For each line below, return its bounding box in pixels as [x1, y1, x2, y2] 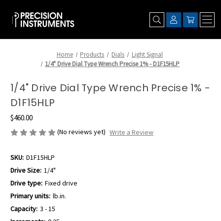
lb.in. [52, 191, 66, 201]
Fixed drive [44, 179, 77, 188]
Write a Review [109, 128, 153, 137]
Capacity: [10, 204, 37, 214]
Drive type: [10, 179, 42, 188]
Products [80, 50, 105, 59]
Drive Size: [10, 166, 41, 175]
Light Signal [131, 50, 163, 59]
